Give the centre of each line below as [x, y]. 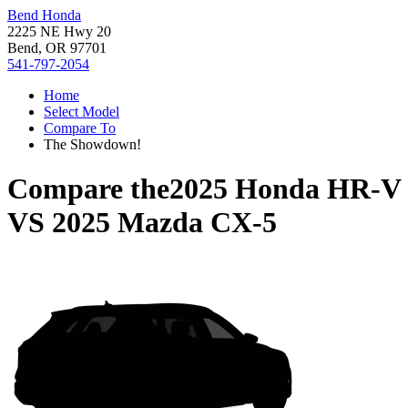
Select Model [82, 112]
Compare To [80, 128]
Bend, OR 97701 [57, 48]
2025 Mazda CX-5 [164, 223]
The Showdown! [92, 144]
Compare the [88, 189]
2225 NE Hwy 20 [59, 31]
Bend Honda [44, 15]
